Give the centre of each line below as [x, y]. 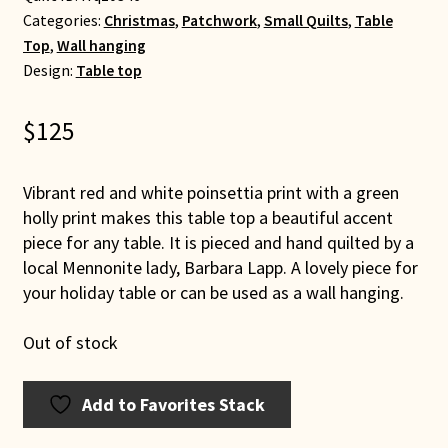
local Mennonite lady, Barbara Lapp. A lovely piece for [220, 267]
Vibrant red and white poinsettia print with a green [210, 192]
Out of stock [70, 343]
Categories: [63, 20]
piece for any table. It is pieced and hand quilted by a [218, 242]
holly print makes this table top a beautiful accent [207, 217]
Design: [49, 70]
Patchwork [219, 20]
